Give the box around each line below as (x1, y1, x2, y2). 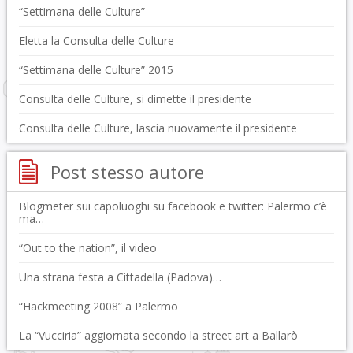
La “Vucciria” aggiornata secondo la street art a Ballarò (18, 328, 298, 343)
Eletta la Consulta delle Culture (18, 33, 174, 48)
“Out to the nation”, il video (18, 240, 157, 255)
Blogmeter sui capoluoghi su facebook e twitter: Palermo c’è (18, 199, 327, 214)
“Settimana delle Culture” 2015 (18, 62, 173, 77)
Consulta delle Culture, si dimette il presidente (18, 91, 251, 106)
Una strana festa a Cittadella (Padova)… (18, 269, 221, 284)
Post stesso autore (50, 160, 204, 184)
